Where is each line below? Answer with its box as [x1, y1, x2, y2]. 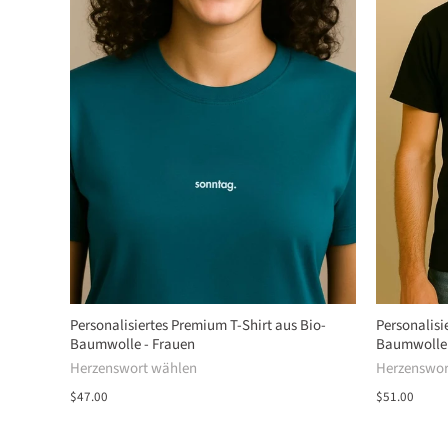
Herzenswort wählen [70, 358, 197, 380]
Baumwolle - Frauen [70, 334, 195, 356]
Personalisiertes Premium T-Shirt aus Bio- [70, 315, 326, 337]
